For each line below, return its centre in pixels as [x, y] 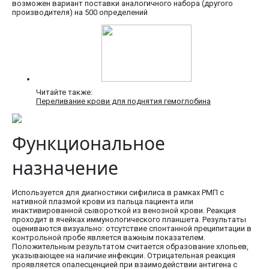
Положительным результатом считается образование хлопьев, [130, 247]
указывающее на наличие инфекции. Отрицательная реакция [124, 256]
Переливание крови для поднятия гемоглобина [123, 101]
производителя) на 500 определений [80, 13]
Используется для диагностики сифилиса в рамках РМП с [118, 193]
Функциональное [89, 144]
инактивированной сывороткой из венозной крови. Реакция [124, 211]
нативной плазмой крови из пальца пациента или [103, 202]
